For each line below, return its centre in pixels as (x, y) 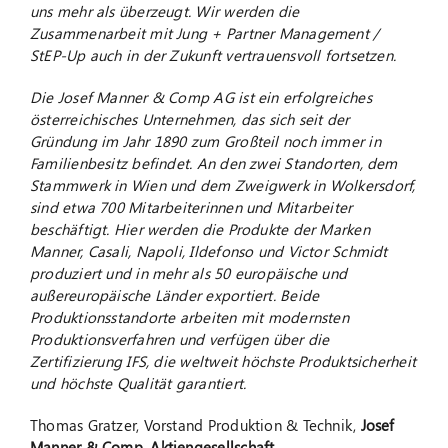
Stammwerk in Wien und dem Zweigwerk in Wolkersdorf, (222, 184)
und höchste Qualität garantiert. (138, 382)
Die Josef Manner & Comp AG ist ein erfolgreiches (200, 96)
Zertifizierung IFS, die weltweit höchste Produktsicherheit (223, 360)
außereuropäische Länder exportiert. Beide (174, 294)
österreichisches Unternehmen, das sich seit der (189, 118)
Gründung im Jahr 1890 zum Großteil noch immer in (205, 140)
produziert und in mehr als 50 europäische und (188, 272)
